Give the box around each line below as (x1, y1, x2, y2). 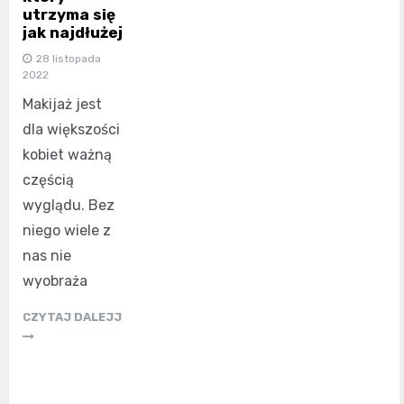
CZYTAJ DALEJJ (23, 309, 122, 324)
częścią (23, 170, 74, 188)
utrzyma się (23, 5, 115, 23)
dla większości (23, 120, 120, 138)
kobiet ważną (23, 145, 112, 163)
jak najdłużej (23, 23, 123, 41)
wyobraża (23, 271, 87, 289)
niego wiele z (23, 221, 111, 239)
